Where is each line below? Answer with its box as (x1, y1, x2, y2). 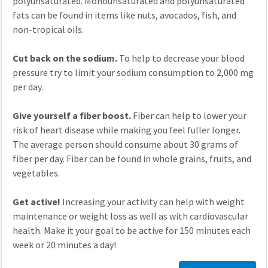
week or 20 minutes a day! (12, 239, 116, 252)
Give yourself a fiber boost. (12, 109, 131, 123)
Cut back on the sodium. (12, 52, 117, 65)
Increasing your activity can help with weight (60, 196, 245, 209)
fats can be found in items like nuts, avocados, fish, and (12, 9, 236, 22)
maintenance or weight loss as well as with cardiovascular (12, 210, 248, 223)
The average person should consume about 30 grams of (12, 138, 238, 151)
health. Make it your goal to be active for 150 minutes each (12, 224, 251, 237)
